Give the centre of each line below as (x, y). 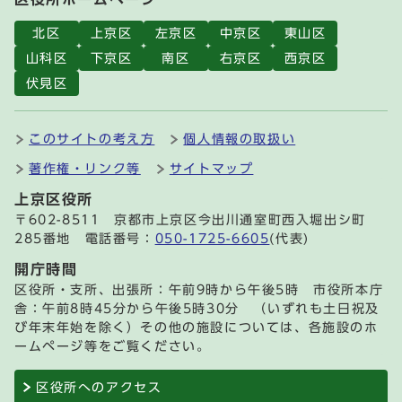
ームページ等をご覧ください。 (113, 345)
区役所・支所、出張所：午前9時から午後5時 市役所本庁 (199, 289)
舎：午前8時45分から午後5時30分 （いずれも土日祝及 (197, 308)
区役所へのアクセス (99, 387)
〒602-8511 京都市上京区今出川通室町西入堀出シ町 (190, 219)
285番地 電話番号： (85, 238)
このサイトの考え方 (92, 138)
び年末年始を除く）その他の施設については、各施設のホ (197, 327)
